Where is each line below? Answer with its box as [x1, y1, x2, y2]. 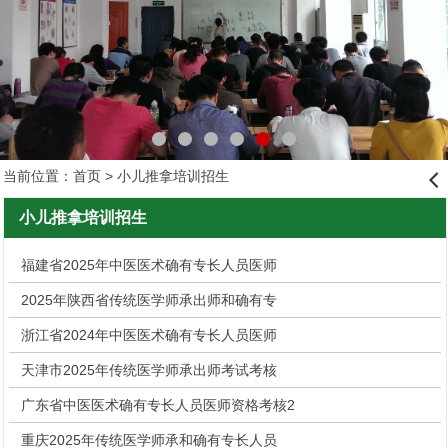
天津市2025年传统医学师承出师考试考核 [21, 362, 277, 379]
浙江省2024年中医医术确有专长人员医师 [21, 327, 277, 344]
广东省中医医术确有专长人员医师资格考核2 [21, 397, 295, 414]
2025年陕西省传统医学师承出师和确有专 [21, 292, 277, 309]
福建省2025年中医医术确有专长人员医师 [21, 257, 277, 274]
